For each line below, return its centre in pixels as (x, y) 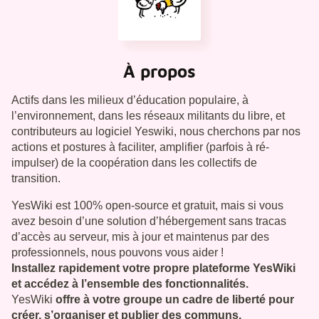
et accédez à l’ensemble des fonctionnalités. (130, 284)
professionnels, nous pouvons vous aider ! (117, 253)
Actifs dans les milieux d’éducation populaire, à (130, 100)
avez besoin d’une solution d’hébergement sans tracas (149, 221)
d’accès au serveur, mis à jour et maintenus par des (140, 237)
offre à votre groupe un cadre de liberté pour (173, 300)
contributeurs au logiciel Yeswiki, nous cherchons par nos (156, 132)
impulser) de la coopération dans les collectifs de (134, 163)
